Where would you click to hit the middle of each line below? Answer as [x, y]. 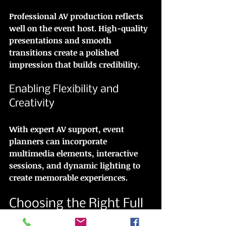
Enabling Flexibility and [65, 89]
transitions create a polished [65, 52]
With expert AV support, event [68, 129]
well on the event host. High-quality [79, 28]
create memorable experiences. [68, 177]
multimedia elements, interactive [74, 153]
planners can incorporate [59, 141]
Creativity [32, 103]
